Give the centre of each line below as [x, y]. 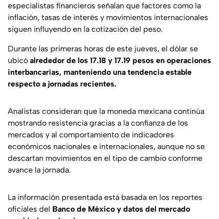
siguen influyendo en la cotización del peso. [85, 29]
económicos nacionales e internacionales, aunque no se [106, 147]
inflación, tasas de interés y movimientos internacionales [108, 18]
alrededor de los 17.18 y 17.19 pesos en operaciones [120, 61]
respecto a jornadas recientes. [62, 84]
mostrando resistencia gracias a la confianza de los [98, 123]
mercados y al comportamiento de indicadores [91, 135]
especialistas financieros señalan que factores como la [104, 6]
